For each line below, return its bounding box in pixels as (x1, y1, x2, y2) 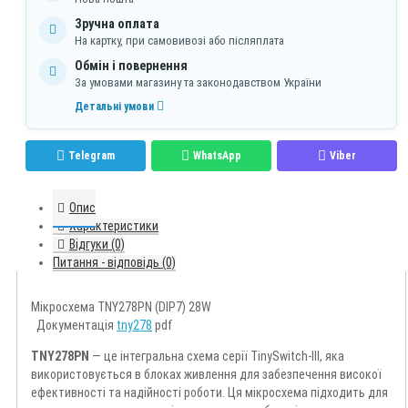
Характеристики (69, 219, 158, 234)
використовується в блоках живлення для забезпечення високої (31, 367, 382, 382)
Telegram (68, 149, 115, 163)
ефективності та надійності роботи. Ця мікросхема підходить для (31, 385, 388, 401)
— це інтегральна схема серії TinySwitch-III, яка (89, 349, 344, 364)
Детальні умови (75, 100, 157, 114)
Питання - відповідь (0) (53, 255, 176, 270)
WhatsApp (193, 149, 241, 163)
